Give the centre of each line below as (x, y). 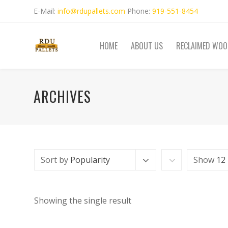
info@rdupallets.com (92, 11)
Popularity (90, 160)
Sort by (55, 160)
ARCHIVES (63, 96)
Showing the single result (83, 201)
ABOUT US (147, 46)
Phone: (139, 11)
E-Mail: (46, 11)
